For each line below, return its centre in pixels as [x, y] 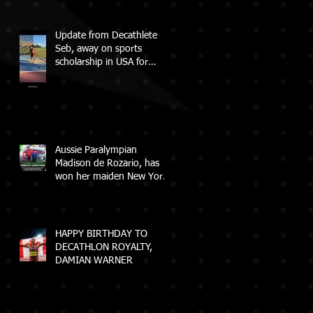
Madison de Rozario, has [107, 163]
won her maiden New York [111, 176]
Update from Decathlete [106, 35]
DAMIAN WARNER [94, 260]
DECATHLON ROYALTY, [104, 247]
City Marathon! [87, 190]
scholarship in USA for [102, 62]
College [71, 75]
